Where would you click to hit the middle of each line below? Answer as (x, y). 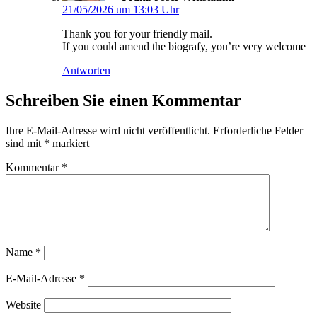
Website (23, 305)
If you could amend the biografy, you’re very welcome (184, 47)
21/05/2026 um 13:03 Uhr (121, 10)
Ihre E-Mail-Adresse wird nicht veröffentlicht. (108, 131)
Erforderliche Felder (258, 131)
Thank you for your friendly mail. (137, 34)
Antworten (86, 71)
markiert (69, 144)
